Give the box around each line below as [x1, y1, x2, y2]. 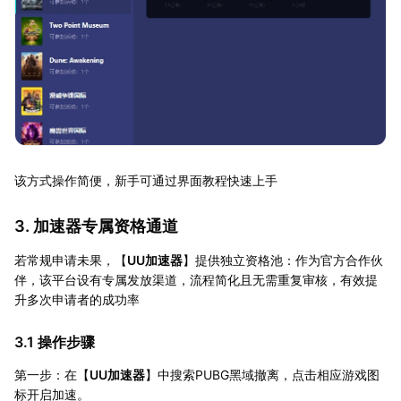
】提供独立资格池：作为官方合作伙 [183, 252, 383, 268]
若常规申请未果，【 [14, 252, 127, 268]
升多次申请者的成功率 [14, 291, 140, 307]
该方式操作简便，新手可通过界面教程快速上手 [14, 172, 277, 188]
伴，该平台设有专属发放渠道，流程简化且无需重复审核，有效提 [14, 271, 378, 287]
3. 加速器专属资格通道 [14, 216, 178, 235]
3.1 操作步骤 [14, 332, 95, 351]
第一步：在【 [14, 366, 90, 382]
